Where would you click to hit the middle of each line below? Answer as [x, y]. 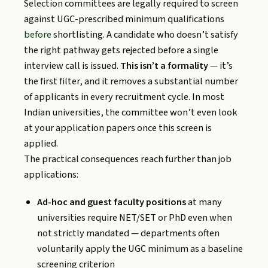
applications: [51, 174]
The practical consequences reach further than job [128, 159]
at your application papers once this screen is [118, 128]
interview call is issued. [72, 66]
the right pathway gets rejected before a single [121, 50]
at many [204, 202]
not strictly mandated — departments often [129, 233]
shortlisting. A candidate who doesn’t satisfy [145, 34]
